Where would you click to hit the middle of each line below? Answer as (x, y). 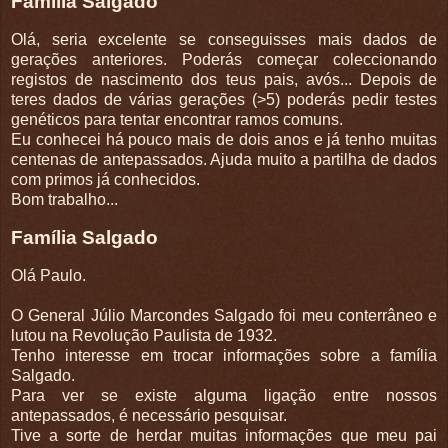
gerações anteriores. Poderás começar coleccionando (224, 60)
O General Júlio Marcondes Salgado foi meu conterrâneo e (224, 315)
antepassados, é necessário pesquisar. (149, 415)
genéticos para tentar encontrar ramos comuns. (177, 120)
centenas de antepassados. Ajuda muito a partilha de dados (224, 160)
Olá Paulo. (48, 275)
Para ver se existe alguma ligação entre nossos (224, 395)
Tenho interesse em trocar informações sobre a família (224, 355)
